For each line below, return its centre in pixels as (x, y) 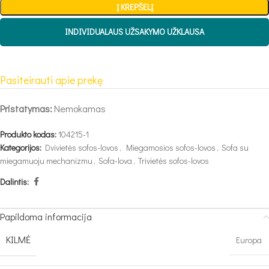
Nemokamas (80, 108)
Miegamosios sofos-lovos (171, 147)
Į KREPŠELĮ (134, 7)
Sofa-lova (115, 161)
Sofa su (235, 147)
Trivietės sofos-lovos (174, 161)
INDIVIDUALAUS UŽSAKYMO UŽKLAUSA (134, 32)
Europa (249, 240)
